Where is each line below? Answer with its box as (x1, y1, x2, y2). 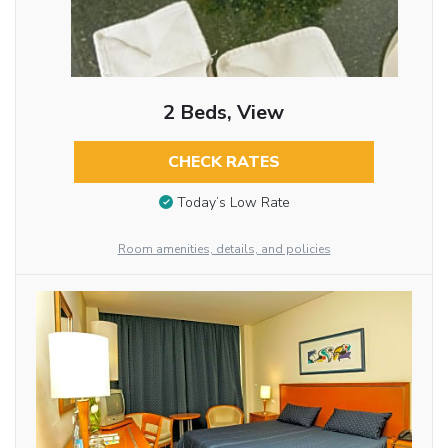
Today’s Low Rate (176, 193, 290, 213)
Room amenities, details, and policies (117, 241, 331, 258)
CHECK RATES (167, 150, 280, 173)
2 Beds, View (163, 98, 285, 126)
